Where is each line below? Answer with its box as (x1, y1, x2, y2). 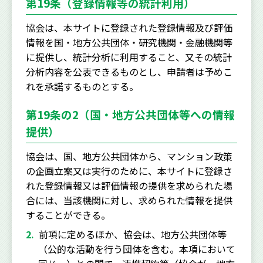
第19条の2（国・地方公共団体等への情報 (26, 106, 235, 122)
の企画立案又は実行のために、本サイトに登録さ (26, 163, 232, 178)
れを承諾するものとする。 (26, 79, 139, 93)
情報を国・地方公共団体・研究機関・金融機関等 (26, 35, 232, 49)
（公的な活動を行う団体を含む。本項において (38, 241, 235, 256)
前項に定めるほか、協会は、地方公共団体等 (39, 227, 227, 241)
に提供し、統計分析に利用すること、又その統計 (26, 49, 232, 64)
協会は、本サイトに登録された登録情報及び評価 (26, 20, 232, 35)
